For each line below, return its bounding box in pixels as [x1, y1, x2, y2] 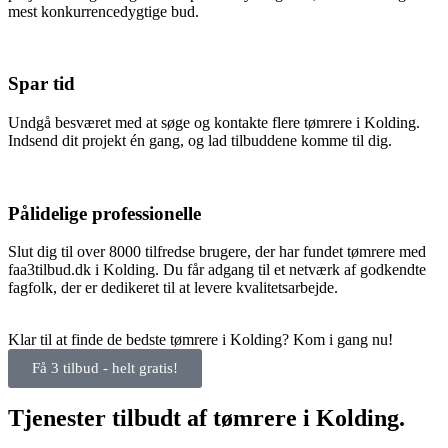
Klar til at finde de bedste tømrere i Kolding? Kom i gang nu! [8, 331, 393, 349]
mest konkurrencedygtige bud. [8, 2, 199, 20]
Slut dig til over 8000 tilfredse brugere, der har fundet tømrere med [8, 243, 426, 261]
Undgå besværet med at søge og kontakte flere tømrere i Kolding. [8, 114, 420, 131]
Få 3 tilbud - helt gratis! [32, 360, 178, 377]
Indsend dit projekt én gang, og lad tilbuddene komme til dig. [8, 132, 392, 149]
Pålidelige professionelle [8, 202, 201, 224]
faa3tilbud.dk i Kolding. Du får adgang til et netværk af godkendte [8, 261, 426, 279]
